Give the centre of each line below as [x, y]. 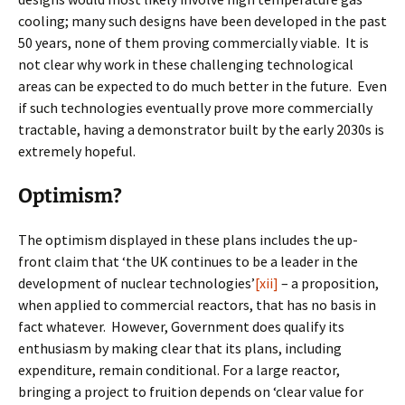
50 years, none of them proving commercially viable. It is [193, 42]
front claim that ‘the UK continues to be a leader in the [188, 261]
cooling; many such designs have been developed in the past [202, 21]
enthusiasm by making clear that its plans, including [180, 348]
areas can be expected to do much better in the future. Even [202, 86]
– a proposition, [329, 283]
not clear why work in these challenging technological [186, 64]
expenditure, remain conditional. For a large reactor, [179, 370]
